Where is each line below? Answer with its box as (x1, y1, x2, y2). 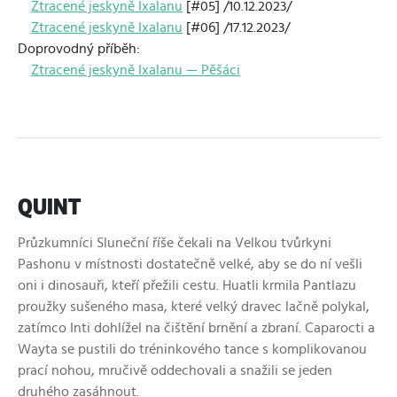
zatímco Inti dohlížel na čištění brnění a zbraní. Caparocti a (18, 321, 375, 335)
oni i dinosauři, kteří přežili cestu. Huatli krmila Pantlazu (18, 278, 356, 292)
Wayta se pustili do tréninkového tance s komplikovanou (18, 342, 367, 356)
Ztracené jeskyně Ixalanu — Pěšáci (31, 63, 240, 77)
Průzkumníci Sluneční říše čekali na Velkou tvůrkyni (18, 236, 331, 250)
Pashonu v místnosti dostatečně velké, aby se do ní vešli (18, 257, 362, 271)
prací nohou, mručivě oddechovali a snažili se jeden (18, 363, 332, 378)
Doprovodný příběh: (18, 42, 140, 56)
